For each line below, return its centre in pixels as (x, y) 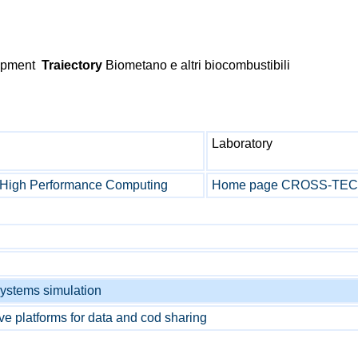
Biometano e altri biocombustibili (196, 65)
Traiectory (70, 65)
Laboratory (242, 143)
